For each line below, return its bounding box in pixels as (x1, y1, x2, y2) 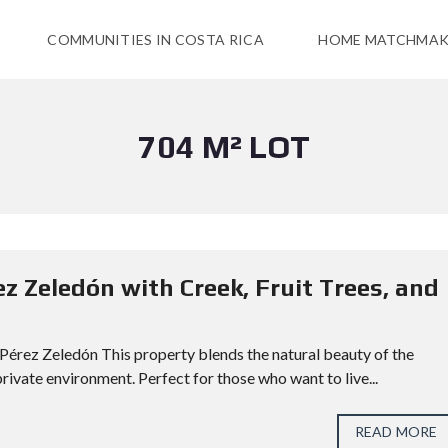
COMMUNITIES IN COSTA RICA (47, 31, 264, 48)
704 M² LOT (138, 128, 310, 165)
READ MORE (355, 423, 437, 440)
